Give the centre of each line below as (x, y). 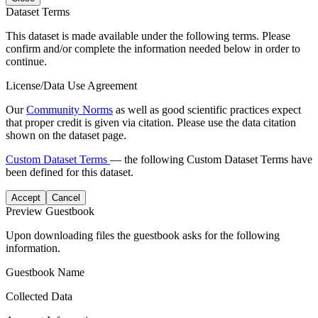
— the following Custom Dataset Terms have (211, 159)
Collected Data (39, 296)
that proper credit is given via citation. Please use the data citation (151, 122)
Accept (26, 197)
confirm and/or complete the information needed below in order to (153, 48)
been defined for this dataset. (70, 172)
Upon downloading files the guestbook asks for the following (143, 235)
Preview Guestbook (50, 211)
